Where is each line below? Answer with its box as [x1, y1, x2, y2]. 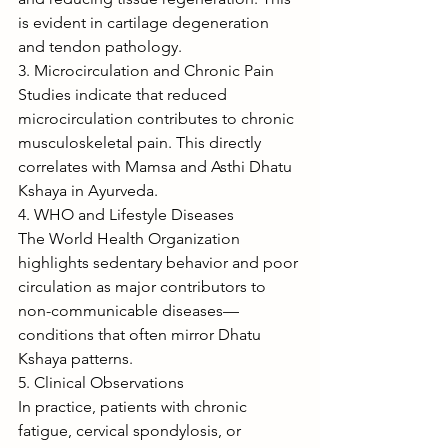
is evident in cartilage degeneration [18, 12, 273, 32]
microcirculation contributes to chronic [18, 108, 298, 128]
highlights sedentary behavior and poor [18, 252, 302, 272]
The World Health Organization [18, 228, 244, 248]
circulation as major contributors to [18, 276, 270, 296]
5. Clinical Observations [18, 372, 184, 392]
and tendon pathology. [18, 36, 182, 56]
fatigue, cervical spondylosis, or [18, 420, 245, 440]
